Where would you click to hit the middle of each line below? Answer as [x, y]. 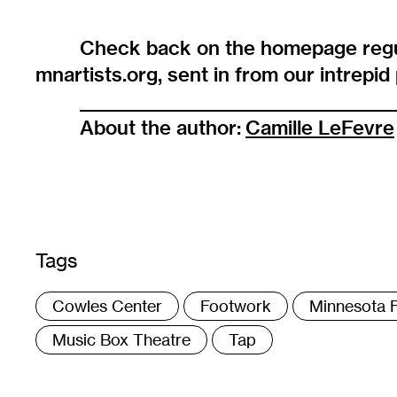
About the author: [163, 128]
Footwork [236, 306]
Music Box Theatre [121, 340]
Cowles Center [107, 306]
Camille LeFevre [320, 128]
